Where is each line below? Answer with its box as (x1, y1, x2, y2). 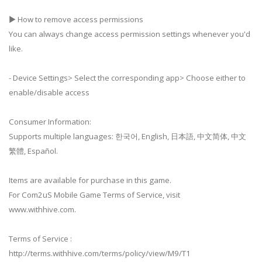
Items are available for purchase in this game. (9, 174, 171, 185)
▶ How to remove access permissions (9, 13, 143, 25)
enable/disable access (9, 87, 89, 98)
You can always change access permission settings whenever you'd (9, 28, 250, 39)
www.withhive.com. (9, 204, 76, 215)
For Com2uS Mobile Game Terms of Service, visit (9, 189, 180, 200)
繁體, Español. (9, 145, 58, 156)
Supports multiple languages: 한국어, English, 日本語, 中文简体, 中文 (9, 130, 246, 142)
